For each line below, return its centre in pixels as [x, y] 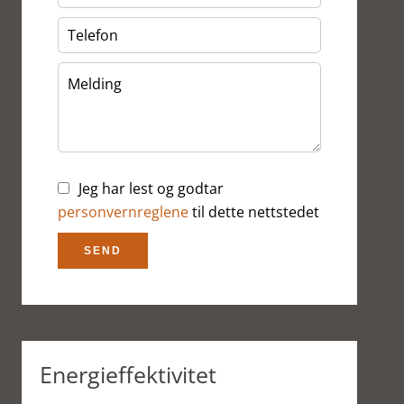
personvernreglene [123, 212]
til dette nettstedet [254, 212]
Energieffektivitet [128, 374]
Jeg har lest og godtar [151, 188]
